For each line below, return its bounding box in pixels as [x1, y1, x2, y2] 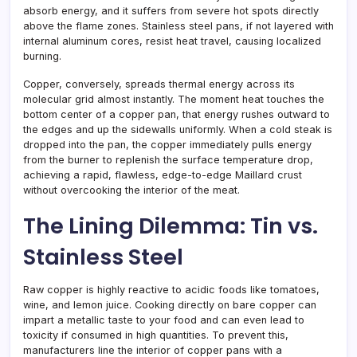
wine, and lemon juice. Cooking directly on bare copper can [23, 298, 316, 311]
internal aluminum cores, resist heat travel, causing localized [23, 34, 321, 47]
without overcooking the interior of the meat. [23, 183, 240, 196]
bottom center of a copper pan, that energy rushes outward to [23, 108, 330, 120]
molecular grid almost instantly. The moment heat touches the [23, 92, 324, 105]
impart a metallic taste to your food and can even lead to [23, 313, 304, 326]
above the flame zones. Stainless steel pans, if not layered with [23, 19, 334, 32]
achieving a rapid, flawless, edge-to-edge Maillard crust [23, 168, 302, 181]
